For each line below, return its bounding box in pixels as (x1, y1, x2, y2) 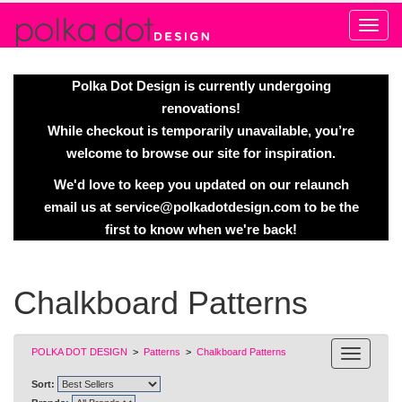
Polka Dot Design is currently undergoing (71, 78, 331, 93)
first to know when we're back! (105, 222, 297, 237)
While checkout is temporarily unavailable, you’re (48, 123, 354, 138)
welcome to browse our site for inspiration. (66, 145, 336, 161)
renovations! (162, 100, 240, 116)
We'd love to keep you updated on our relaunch (53, 177, 349, 192)
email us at (43, 199, 115, 214)
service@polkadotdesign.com (114, 199, 301, 214)
